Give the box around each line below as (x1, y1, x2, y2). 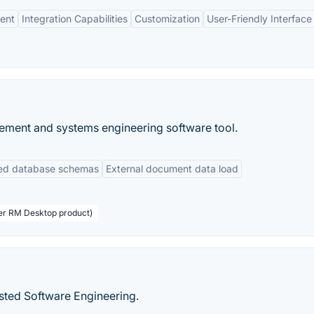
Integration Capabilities (22, 13, 128, 25)
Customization (135, 13, 200, 25)
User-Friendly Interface (207, 13, 312, 25)
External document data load (106, 163, 238, 175)
